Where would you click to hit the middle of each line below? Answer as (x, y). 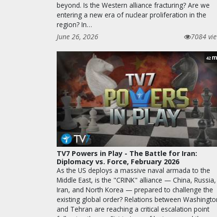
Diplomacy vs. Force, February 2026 (118, 162)
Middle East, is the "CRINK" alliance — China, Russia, (136, 180)
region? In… (74, 25)
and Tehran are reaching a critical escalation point (133, 209)
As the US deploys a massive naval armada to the (133, 170)
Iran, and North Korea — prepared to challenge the (135, 190)
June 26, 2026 (77, 37)
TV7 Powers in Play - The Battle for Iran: (127, 154)
